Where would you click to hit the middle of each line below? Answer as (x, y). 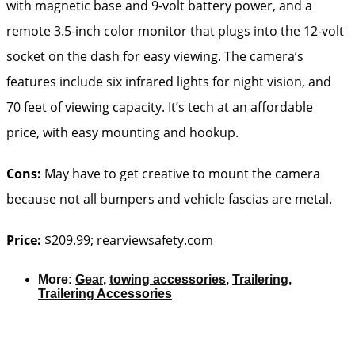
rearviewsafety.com (155, 240)
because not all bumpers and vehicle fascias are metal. (169, 198)
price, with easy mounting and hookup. (122, 132)
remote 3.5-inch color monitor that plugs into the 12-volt (175, 31)
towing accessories (168, 279)
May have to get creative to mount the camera (181, 173)
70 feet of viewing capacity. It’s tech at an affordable (160, 107)
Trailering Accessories (105, 293)
